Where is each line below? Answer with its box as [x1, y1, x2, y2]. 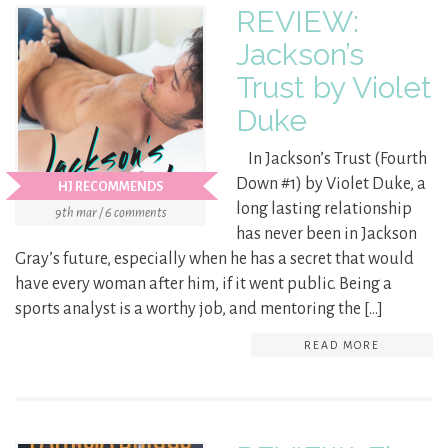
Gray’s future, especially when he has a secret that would [15, 250, 414, 269]
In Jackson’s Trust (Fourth [236, 150, 427, 169]
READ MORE [304, 339, 380, 352]
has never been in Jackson [236, 225, 417, 244]
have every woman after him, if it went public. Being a [15, 275, 392, 294]
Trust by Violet [236, 70, 432, 106]
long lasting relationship [236, 200, 412, 219]
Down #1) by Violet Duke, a [236, 175, 426, 194]
